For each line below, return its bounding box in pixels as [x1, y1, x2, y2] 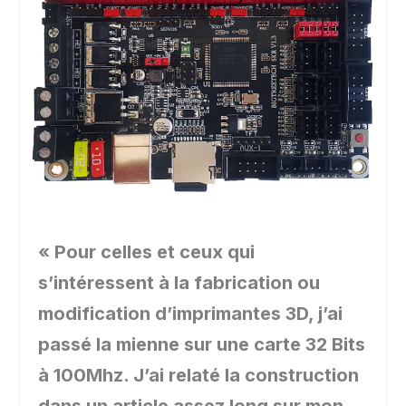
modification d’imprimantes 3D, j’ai [38, 303, 343, 325]
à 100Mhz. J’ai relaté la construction [38, 364, 360, 387]
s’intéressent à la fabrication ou [38, 272, 321, 295]
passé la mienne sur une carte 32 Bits [38, 333, 366, 356]
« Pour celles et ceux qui [38, 241, 256, 264]
